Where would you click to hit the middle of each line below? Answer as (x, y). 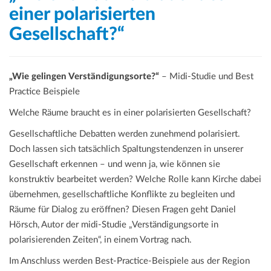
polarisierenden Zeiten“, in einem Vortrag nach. (100, 240)
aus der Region (220, 261)
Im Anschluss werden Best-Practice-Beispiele (99, 261)
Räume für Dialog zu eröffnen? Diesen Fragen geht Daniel (122, 210)
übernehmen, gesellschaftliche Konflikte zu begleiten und (122, 195)
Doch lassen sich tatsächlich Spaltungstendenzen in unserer (126, 149)
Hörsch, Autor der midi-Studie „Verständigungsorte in (114, 225)
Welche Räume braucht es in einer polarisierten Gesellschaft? (130, 113)
